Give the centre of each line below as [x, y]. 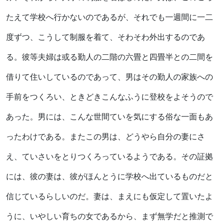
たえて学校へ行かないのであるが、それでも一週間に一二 [110, 17]
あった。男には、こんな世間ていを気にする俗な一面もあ [110, 116]
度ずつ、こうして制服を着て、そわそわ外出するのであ [106, 37]
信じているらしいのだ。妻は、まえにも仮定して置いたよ [110, 196]
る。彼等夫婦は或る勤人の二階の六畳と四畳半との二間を [110, 57]
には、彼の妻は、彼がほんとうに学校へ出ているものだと [110, 176]
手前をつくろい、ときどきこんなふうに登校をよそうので [110, 97]
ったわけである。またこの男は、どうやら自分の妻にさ [106, 136]
